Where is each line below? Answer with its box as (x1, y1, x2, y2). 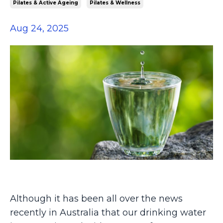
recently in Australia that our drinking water (10, 207, 206, 218)
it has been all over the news (54, 193, 183, 204)
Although (10, 193, 54, 204)
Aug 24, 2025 (10, 23, 69, 34)
